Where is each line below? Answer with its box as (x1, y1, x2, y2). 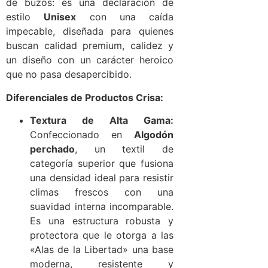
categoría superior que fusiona (30, 157, 173, 170)
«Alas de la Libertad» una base (30, 243, 173, 256)
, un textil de (75, 143, 173, 156)
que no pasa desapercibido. (6, 68, 132, 81)
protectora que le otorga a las (30, 229, 173, 242)
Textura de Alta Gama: (30, 114, 173, 127)
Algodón (134, 129, 173, 141)
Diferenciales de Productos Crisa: (6, 91, 163, 103)
